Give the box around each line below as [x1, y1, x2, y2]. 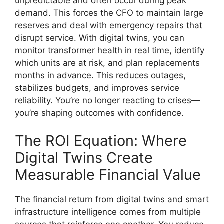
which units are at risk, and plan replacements [15, 58, 200, 68]
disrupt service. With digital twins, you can [15, 33, 184, 43]
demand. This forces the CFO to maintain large [15, 8, 203, 18]
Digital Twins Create [15, 148, 153, 166]
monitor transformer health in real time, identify [15, 45, 204, 55]
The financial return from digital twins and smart [15, 194, 209, 204]
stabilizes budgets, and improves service [15, 83, 179, 93]
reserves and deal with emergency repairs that [15, 20, 202, 30]
